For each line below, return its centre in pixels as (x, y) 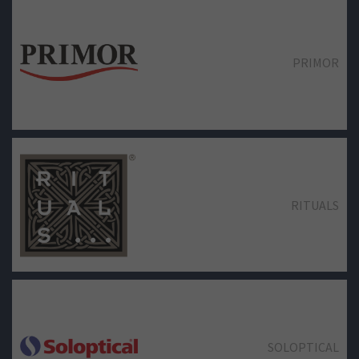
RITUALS (315, 205)
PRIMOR (315, 63)
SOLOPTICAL (303, 347)
